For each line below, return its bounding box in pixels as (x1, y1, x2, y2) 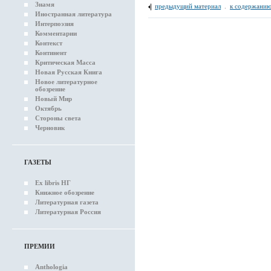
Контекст (35, 39, 62, 47)
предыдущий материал (155, 2, 221, 10)
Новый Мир (35, 95, 72, 102)
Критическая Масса (35, 59, 96, 66)
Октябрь (35, 105, 62, 112)
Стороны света (35, 114, 81, 122)
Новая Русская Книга (35, 68, 102, 76)
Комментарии (35, 30, 77, 37)
